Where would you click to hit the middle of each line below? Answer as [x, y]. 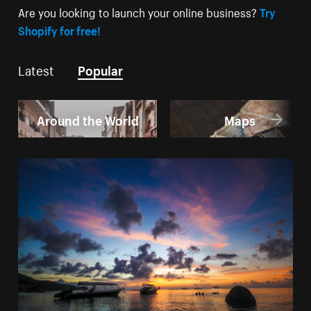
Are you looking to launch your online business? [139, 11]
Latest [36, 69]
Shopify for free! [60, 30]
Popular [101, 69]
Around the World [87, 118]
